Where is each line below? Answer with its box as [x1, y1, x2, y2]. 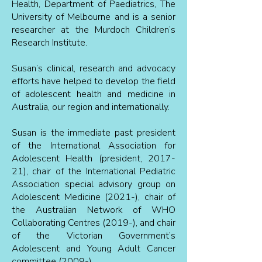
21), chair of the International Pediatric [12, 165, 175, 178]
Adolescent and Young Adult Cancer [12, 242, 175, 255]
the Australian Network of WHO [12, 204, 175, 216]
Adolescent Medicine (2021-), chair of [12, 191, 175, 204]
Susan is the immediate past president [12, 126, 175, 139]
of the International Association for [12, 139, 175, 152]
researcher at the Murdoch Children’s [12, 23, 175, 36]
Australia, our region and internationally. [12, 101, 170, 113]
